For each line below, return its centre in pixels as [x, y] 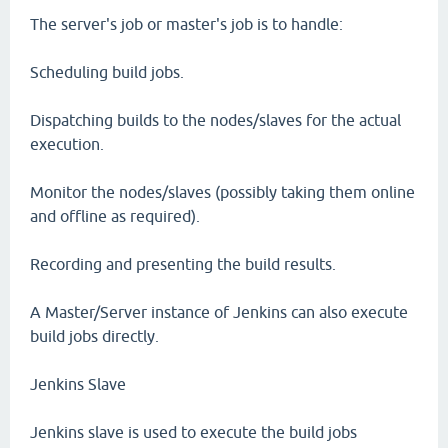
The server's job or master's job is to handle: [186, 24]
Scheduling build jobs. [107, 72]
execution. [67, 144]
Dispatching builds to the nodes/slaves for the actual [215, 120]
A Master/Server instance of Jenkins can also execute [219, 312]
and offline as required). [115, 216]
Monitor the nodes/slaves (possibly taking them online [222, 192]
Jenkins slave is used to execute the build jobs [193, 432]
